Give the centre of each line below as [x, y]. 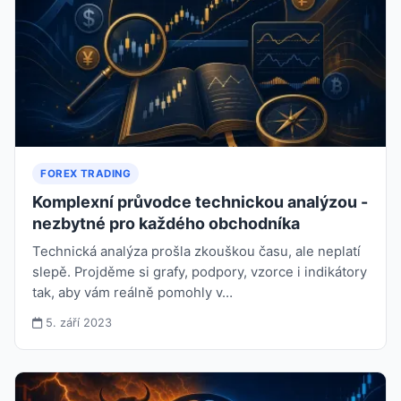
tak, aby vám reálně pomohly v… [133, 292]
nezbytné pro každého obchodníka [166, 223]
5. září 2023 [77, 322]
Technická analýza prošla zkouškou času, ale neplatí [197, 251]
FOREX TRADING [86, 173]
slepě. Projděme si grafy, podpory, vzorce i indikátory [200, 272]
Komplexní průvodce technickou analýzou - [200, 201]
